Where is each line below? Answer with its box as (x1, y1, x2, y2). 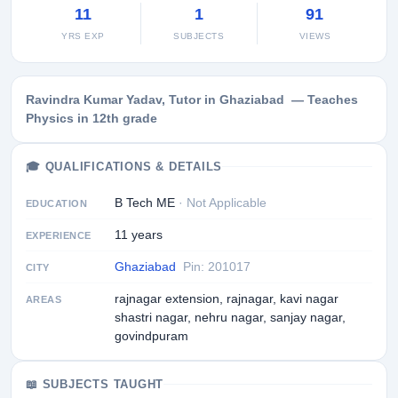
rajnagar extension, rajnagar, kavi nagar (115, 291, 338, 306)
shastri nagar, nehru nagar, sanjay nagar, (115, 310, 346, 324)
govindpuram (115, 329, 188, 343)
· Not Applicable (179, 195, 267, 210)
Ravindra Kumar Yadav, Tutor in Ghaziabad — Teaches (26, 92, 358, 107)
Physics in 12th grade (26, 111, 157, 125)
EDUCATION (26, 198, 87, 209)
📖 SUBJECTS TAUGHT (26, 378, 164, 391)
